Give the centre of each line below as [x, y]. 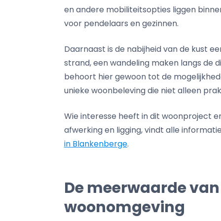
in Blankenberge [96, 144]
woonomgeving [125, 207]
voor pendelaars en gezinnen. [121, 23]
